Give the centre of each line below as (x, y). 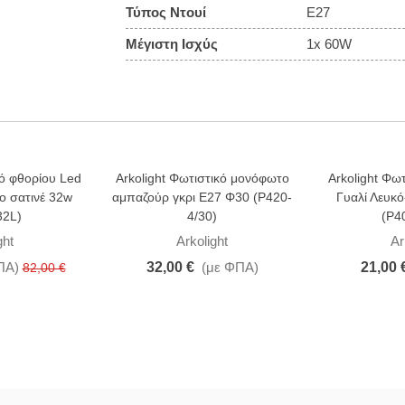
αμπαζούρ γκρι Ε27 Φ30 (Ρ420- (202, 197)
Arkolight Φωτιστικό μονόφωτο (202, 178)
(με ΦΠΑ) (230, 267)
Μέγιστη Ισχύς (172, 44)
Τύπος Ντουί (166, 12)
